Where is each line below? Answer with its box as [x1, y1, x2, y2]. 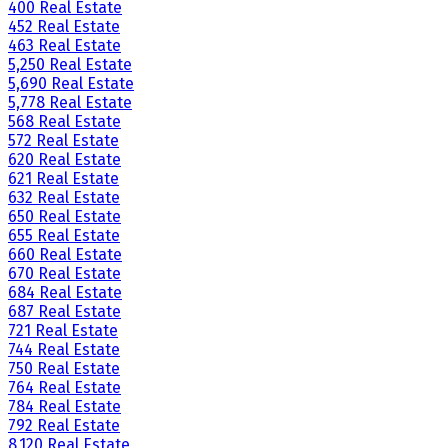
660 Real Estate [8, 244, 122, 264]
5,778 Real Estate [8, 92, 132, 112]
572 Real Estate [8, 130, 119, 150]
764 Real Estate [8, 377, 121, 397]
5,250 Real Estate [8, 54, 132, 74]
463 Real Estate [8, 35, 121, 55]
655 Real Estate [8, 225, 120, 245]
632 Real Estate [8, 187, 120, 207]
